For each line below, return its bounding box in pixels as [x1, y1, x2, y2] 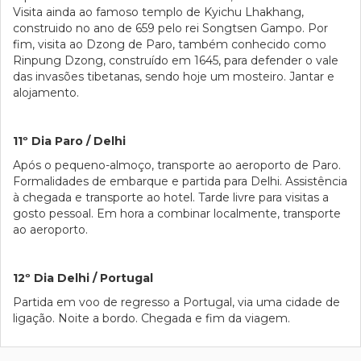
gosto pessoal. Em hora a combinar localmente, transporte [13, 206, 341, 221]
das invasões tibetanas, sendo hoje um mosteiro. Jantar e [13, 69, 334, 84]
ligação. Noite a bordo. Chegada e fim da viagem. [13, 311, 290, 326]
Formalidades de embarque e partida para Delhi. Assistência [13, 174, 347, 189]
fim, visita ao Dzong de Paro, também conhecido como [13, 37, 326, 52]
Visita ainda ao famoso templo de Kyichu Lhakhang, [13, 5, 304, 19]
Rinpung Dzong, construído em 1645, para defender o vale [13, 53, 338, 68]
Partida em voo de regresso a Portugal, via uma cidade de [13, 295, 340, 309]
